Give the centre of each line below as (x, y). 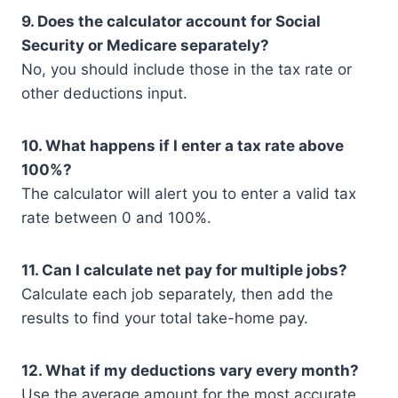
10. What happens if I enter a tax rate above (183, 146)
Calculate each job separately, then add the (177, 295)
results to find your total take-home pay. (165, 318)
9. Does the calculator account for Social (171, 22)
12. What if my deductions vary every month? (190, 371)
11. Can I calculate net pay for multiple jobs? (184, 271)
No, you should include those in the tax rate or (187, 70)
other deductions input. (104, 94)
